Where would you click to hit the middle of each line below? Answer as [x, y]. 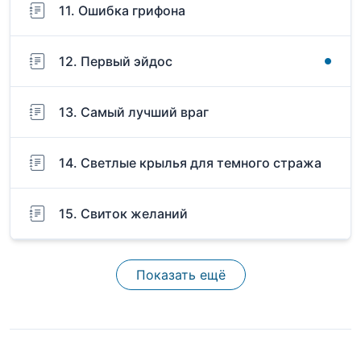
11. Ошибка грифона [122, 11]
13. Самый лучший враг [134, 112]
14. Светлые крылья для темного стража [190, 163]
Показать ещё [180, 275]
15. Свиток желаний [123, 214]
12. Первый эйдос [116, 62]
